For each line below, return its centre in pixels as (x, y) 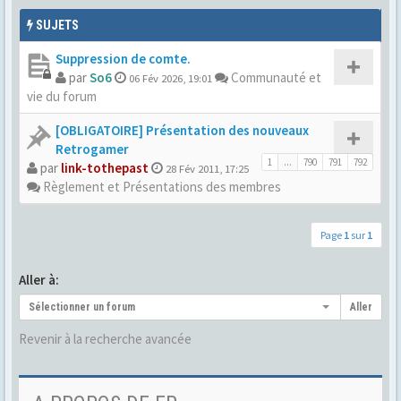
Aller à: (39, 280)
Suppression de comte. (123, 59)
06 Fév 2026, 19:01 (171, 78)
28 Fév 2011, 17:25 (207, 168)
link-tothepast (105, 168)
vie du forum (62, 96)
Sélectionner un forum (82, 307)
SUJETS (56, 25)
